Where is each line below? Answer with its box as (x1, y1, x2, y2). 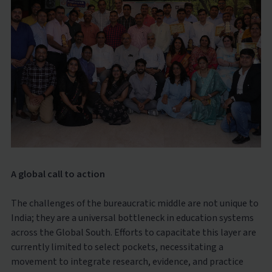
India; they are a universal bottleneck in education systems (10, 211, 254, 225)
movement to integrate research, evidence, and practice (10, 254, 243, 268)
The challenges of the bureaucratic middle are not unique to (10, 196, 259, 210)
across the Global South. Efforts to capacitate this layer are (10, 225, 256, 239)
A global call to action (10, 167, 105, 181)
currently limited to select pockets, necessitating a (10, 240, 223, 254)
